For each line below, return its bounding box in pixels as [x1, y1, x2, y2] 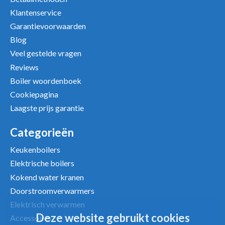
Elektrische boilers [10, 158, 75, 168]
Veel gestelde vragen [10, 48, 82, 58]
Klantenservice [10, 7, 62, 17]
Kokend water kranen [10, 172, 84, 182]
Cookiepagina [10, 89, 59, 99]
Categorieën [10, 126, 74, 140]
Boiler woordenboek [10, 75, 82, 85]
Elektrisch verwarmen [10, 199, 85, 209]
